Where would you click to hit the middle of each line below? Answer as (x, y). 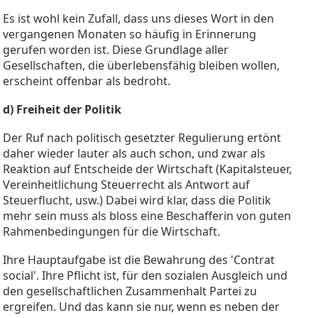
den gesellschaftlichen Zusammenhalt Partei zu (130, 291)
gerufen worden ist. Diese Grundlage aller (116, 49)
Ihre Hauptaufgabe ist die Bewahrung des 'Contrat (139, 259)
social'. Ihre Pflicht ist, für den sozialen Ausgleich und (145, 275)
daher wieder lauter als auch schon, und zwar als (134, 153)
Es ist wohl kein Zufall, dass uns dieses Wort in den (138, 18)
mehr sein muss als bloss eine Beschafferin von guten (147, 215)
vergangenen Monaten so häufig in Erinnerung (130, 34)
